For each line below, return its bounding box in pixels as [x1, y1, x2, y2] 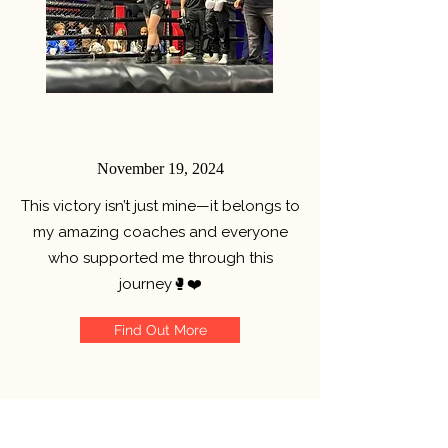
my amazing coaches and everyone [32, 223, 288, 241]
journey [118, 275, 172, 293]
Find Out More [113, 322, 207, 338]
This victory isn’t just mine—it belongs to [20, 197, 300, 215]
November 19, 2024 [96, 160, 224, 177]
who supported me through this [47, 249, 273, 267]
